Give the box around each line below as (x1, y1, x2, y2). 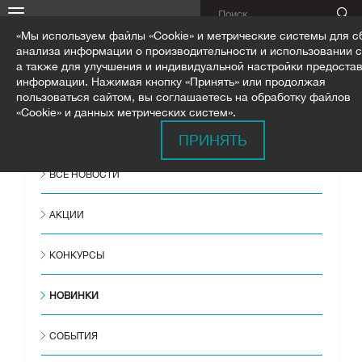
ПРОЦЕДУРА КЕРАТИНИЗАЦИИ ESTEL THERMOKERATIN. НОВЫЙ (8, 116, 260, 126)
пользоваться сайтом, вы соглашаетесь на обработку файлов (16, 90, 351, 103)
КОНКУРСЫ (49, 250, 104, 262)
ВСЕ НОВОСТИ (49, 169, 120, 181)
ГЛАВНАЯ (8, 102, 48, 112)
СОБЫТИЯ (49, 330, 98, 343)
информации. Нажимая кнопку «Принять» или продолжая (16, 75, 326, 88)
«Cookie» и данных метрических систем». (16, 106, 236, 119)
